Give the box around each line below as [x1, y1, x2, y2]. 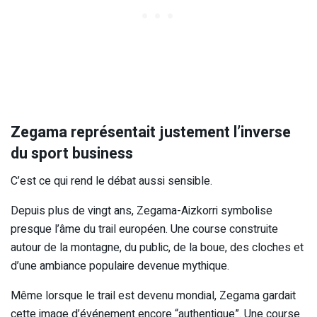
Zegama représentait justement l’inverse [11, 121, 291, 144]
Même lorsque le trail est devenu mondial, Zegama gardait [11, 287, 296, 305]
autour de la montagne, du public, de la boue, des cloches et [11, 239, 304, 257]
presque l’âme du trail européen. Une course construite [11, 221, 278, 238]
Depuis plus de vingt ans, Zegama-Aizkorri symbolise [11, 202, 272, 220]
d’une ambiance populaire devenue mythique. [11, 258, 229, 275]
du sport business [11, 142, 133, 166]
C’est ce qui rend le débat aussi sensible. [11, 173, 212, 190]
